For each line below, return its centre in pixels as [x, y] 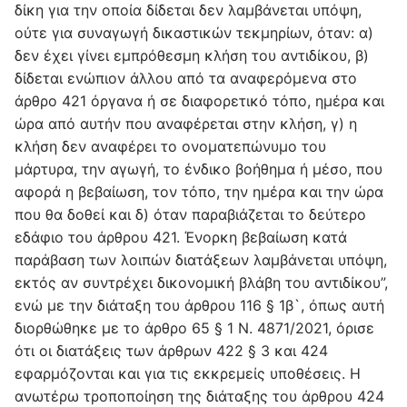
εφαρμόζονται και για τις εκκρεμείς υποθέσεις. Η [188, 374]
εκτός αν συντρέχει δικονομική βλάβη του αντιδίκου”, [201, 283]
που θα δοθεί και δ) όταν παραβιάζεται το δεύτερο [190, 215]
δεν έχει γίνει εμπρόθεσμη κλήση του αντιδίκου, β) [192, 56]
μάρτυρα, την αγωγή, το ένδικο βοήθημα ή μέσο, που [199, 169]
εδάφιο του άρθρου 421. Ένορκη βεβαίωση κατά [181, 238]
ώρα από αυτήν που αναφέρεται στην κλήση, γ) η [186, 124]
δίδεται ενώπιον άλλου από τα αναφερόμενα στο [186, 79]
